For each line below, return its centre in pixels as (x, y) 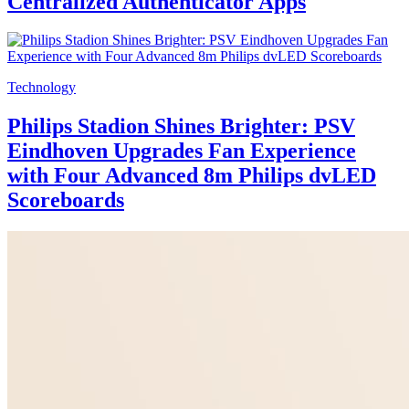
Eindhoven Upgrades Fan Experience (182, 151)
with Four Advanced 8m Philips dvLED (192, 176)
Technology (42, 88)
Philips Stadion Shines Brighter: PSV (181, 126)
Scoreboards (66, 200)
